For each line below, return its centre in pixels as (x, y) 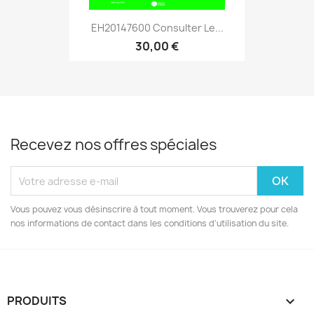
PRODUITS (37, 301)
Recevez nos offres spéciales (114, 145)
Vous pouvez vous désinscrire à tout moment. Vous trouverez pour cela (154, 210)
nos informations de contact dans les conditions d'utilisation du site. (150, 224)
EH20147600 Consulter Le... (157, 27)
